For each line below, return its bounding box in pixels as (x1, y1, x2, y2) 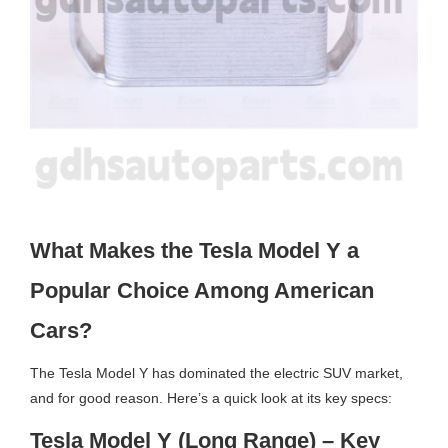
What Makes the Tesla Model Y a (30, 237, 360, 263)
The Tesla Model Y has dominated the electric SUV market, (30, 364, 404, 381)
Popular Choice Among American (30, 277, 375, 303)
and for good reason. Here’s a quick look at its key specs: (30, 389, 393, 406)
